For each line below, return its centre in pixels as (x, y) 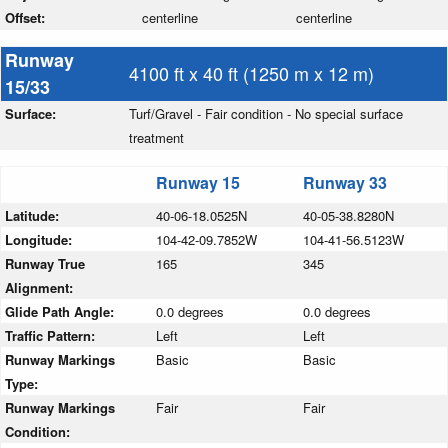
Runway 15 (198, 183)
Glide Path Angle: (61, 312)
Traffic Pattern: (52, 336)
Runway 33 (345, 183)
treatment (156, 138)
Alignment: (41, 288)
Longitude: (40, 240)
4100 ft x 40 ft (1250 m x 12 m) (251, 73)
